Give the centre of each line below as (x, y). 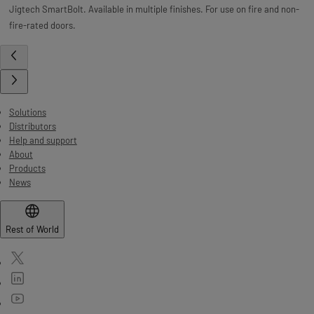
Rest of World (32, 230)
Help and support (43, 141)
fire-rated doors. (42, 26)
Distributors (32, 127)
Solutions (27, 112)
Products (27, 169)
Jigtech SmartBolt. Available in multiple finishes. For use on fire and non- (154, 9)
